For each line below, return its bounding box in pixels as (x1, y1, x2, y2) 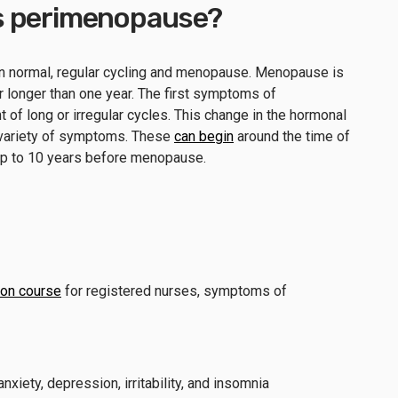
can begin (174, 127, 234, 145)
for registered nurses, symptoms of (61, 282, 287, 299)
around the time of (234, 127, 350, 145)
